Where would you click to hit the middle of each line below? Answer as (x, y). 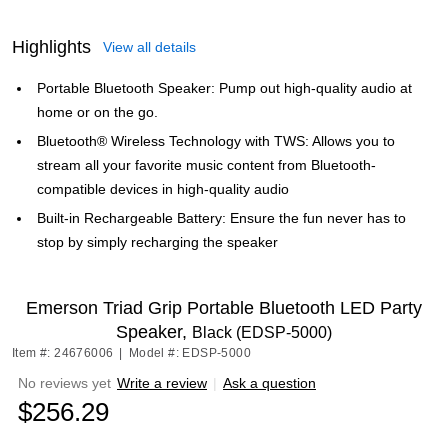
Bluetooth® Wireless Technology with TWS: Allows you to (216, 141)
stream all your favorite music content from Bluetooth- (206, 165)
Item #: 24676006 (63, 353)
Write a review (162, 383)
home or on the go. (97, 112)
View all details (149, 47)
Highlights (51, 47)
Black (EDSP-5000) (262, 332)
